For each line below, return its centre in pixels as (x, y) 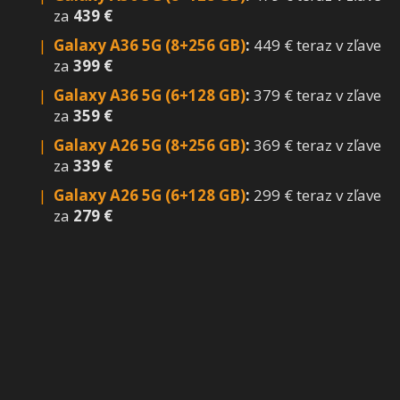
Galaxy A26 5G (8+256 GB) (150, 146)
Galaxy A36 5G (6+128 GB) (150, 96)
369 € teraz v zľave (316, 146)
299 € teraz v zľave (316, 196)
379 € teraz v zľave (316, 96)
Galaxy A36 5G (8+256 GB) (150, 46)
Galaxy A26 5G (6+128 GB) (150, 196)
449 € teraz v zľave (316, 46)
